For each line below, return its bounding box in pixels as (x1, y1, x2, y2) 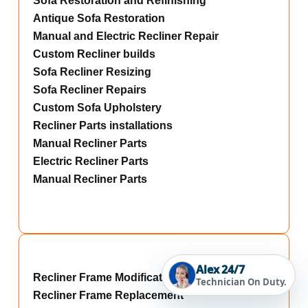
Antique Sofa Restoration (32, 12, 165, 25)
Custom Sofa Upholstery (32, 102, 162, 114)
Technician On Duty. (196, 275, 287, 288)
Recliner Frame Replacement (32, 289, 184, 301)
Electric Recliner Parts (32, 155, 148, 168)
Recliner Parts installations (32, 120, 173, 132)
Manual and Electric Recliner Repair (32, 30, 219, 43)
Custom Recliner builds (32, 48, 155, 60)
